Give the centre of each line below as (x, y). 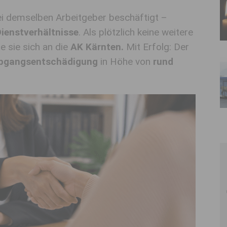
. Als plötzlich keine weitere (136, 32)
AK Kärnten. (97, 47)
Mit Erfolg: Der (156, 47)
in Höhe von (125, 62)
